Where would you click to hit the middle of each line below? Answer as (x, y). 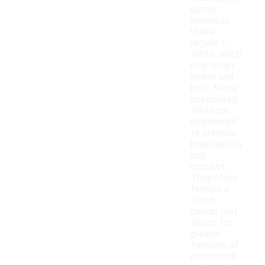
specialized (214, 99)
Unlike (203, 32)
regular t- (210, 43)
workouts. (211, 21)
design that (214, 212)
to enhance (214, 133)
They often (214, 178)
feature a (210, 189)
